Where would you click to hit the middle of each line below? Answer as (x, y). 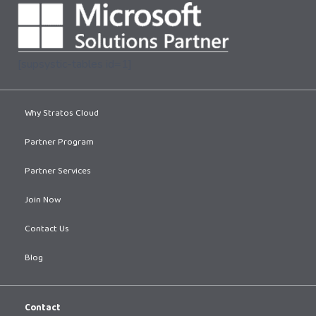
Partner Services (58, 172)
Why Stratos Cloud (62, 114)
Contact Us (47, 230)
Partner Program (59, 143)
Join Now (43, 201)
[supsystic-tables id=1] (75, 64)
